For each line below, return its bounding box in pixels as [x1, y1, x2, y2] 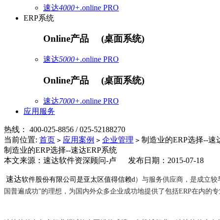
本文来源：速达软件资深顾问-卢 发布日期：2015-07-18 [4, 156, 208, 165]
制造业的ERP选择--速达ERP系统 [4, 145, 117, 154]
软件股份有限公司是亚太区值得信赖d [22, 175, 135, 183]
